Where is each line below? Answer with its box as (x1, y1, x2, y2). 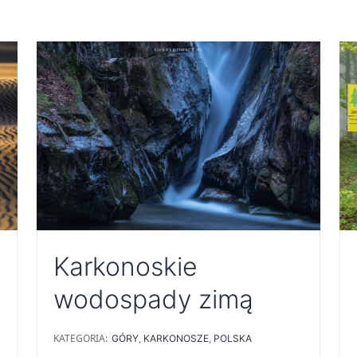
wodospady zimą (53, 284, 253, 316)
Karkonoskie (53, 251, 198, 283)
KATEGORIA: (53, 331, 108, 346)
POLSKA (214, 332, 252, 345)
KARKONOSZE (143, 332, 209, 345)
